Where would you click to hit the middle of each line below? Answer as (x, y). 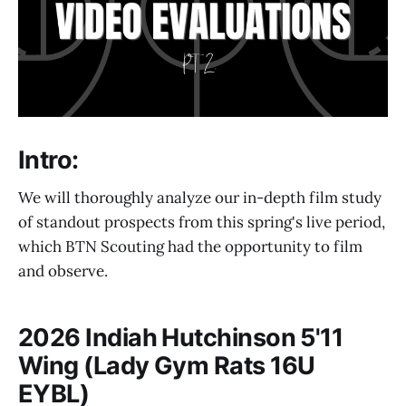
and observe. (63, 271)
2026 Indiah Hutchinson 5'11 (181, 337)
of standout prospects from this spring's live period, (202, 222)
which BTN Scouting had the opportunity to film (190, 247)
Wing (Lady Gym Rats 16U (167, 365)
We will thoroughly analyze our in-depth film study (200, 198)
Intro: (48, 159)
